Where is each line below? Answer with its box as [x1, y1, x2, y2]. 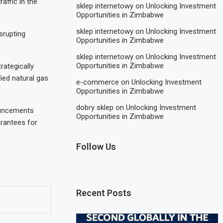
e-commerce [76, 77, 119, 87]
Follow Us [76, 141, 116, 152]
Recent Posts [76, 187, 132, 198]
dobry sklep [76, 103, 114, 112]
